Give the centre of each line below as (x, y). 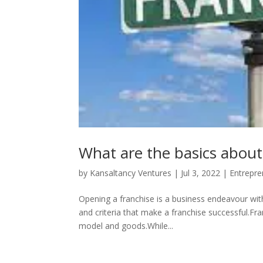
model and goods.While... (126, 225)
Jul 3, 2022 (201, 173)
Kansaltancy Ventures (131, 173)
